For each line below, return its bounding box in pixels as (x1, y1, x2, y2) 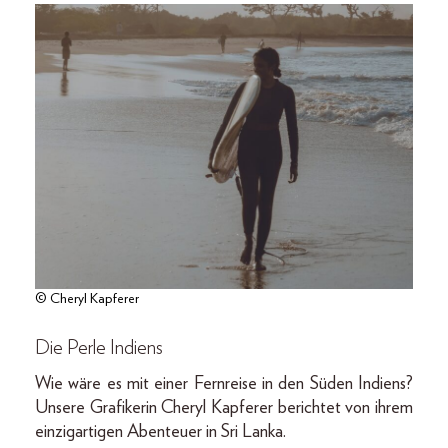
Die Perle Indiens (35, 338, 163, 359)
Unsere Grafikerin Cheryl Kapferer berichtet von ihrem (35, 399, 413, 418)
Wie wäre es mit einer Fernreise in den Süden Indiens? (35, 375, 413, 394)
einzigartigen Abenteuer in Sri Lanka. (35, 423, 286, 442)
